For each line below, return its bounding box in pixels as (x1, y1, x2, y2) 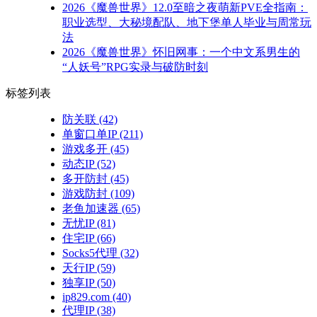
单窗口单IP (62, 128, 117, 141)
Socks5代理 (62, 247, 117, 260)
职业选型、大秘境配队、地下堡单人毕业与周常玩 (62, 16, 311, 29)
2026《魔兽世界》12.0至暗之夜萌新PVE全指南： (62, 1, 308, 14)
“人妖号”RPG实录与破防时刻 (62, 61, 208, 74)
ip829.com (62, 291, 110, 304)
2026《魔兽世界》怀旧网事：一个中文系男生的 (62, 46, 300, 59)
